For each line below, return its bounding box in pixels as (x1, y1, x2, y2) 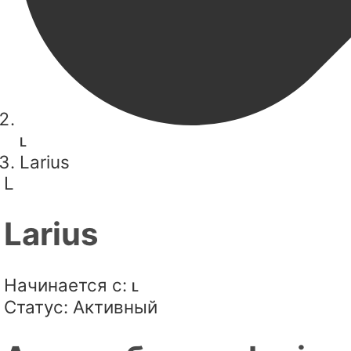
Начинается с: (4, 273, 127, 295)
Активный (73, 295, 157, 317)
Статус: (4, 295, 68, 317)
